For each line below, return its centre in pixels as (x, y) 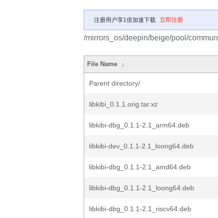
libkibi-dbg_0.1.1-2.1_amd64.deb (140, 167)
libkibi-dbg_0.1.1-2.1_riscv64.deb (140, 209)
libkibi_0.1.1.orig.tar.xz (123, 104)
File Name (102, 64)
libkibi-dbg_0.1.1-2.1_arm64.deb (139, 125)
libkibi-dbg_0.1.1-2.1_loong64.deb (142, 188)
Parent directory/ (115, 83)
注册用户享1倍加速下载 (125, 20)
